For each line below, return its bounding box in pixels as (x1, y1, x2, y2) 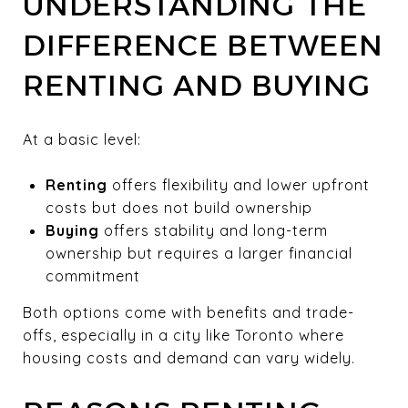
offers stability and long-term (98, 220, 328, 240)
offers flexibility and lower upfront (107, 175, 370, 194)
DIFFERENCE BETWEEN (23, 26, 383, 63)
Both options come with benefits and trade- (23, 302, 354, 321)
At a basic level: (23, 129, 141, 148)
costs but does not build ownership (45, 198, 312, 217)
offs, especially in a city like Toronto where (23, 325, 344, 344)
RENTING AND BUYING (23, 66, 371, 103)
